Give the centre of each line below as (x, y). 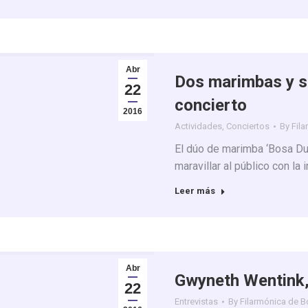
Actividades (198, 126)
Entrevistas (196, 301)
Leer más (195, 191)
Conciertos (248, 126)
